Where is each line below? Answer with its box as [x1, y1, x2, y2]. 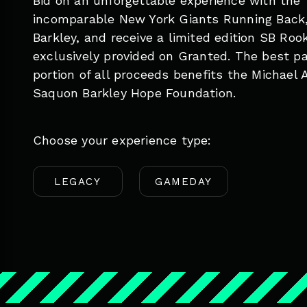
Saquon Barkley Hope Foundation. [33, 86, 236, 100]
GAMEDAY [155, 175, 212, 188]
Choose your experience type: [33, 133, 212, 147]
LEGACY [54, 175, 101, 188]
